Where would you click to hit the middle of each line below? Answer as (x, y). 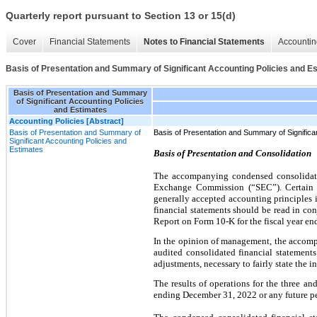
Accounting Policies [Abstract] (67, 121)
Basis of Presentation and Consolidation (232, 153)
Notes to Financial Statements (204, 42)
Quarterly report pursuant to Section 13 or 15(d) (121, 16)
